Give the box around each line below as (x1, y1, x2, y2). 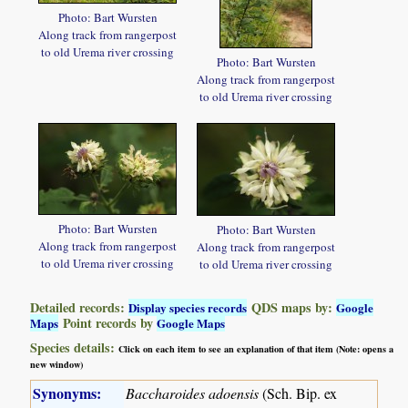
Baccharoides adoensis (126, 382, 260, 403)
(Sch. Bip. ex (259, 382, 338, 403)
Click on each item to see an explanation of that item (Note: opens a (118, 341, 394, 356)
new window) (30, 356, 84, 372)
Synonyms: (33, 382, 102, 403)
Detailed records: (30, 297, 129, 317)
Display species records (128, 298, 248, 316)
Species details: (30, 337, 119, 357)
